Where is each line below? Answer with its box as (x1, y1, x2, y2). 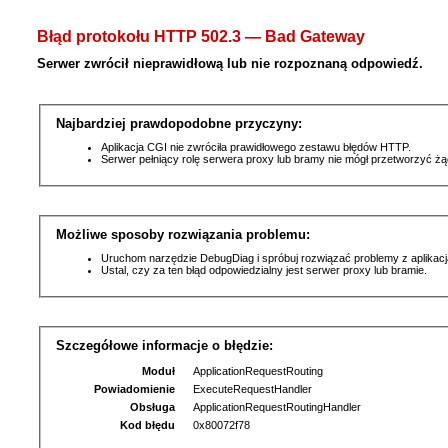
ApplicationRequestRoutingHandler (183, 401, 361, 413)
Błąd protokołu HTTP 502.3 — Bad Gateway (36, 28, 365, 45)
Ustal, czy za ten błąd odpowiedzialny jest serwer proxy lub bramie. (100, 264, 427, 276)
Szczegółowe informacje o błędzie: (55, 338, 273, 353)
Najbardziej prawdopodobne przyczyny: (55, 116, 302, 131)
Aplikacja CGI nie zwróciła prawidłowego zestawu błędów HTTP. (100, 141, 411, 153)
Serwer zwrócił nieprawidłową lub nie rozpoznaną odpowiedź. (36, 56, 423, 71)
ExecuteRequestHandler (183, 383, 312, 395)
